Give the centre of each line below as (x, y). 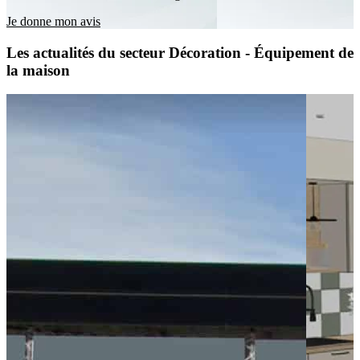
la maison (38, 70)
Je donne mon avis (53, 21)
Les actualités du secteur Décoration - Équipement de (180, 52)
